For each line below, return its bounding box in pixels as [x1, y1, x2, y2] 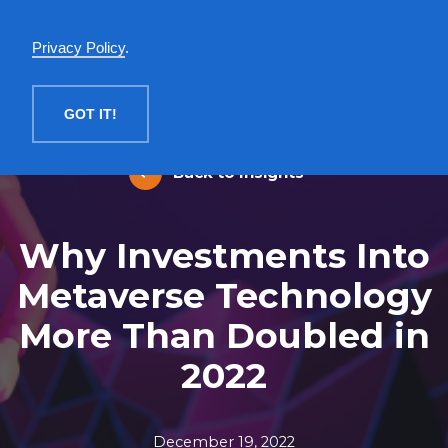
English [336, 23, 396, 42]
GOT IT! [64, 106, 117, 122]
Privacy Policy [32, 40, 125, 56]
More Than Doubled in [18, 314, 430, 357]
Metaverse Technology [16, 274, 432, 317]
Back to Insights [169, 163, 304, 182]
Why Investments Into [18, 234, 430, 277]
